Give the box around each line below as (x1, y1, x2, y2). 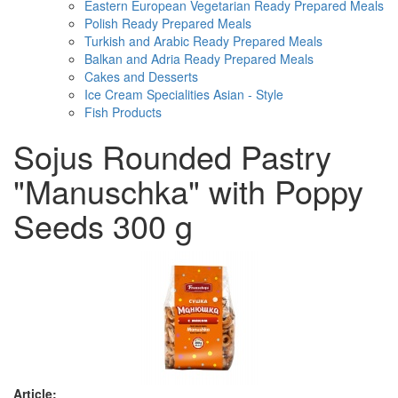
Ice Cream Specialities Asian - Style (84, 85, 283, 103)
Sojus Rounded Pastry (13, 133, 331, 179)
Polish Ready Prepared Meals (84, 14, 251, 32)
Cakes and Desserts (84, 68, 198, 85)
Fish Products (84, 103, 162, 121)
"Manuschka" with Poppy (13, 168, 363, 213)
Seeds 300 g (13, 203, 193, 248)
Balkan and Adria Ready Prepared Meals (84, 50, 314, 68)
